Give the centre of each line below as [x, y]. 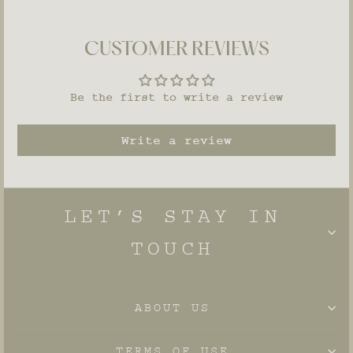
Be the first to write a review [176, 98]
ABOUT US [173, 308]
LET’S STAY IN [173, 217]
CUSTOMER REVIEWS [176, 51]
